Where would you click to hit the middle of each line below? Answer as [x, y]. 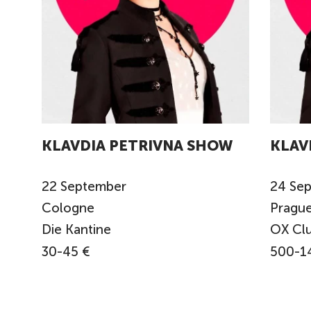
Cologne [70, 208]
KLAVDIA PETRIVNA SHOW [137, 145]
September [93, 187]
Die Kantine [76, 229]
